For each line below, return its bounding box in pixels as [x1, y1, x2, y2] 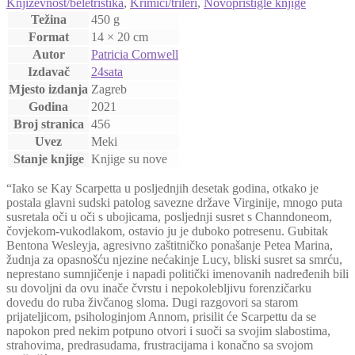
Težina [30, 12, 67, 26]
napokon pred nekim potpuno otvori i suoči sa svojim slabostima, [6, 323, 330, 338]
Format [28, 29, 69, 44]
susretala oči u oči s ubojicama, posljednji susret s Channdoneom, [6, 209, 332, 223]
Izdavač [27, 64, 70, 78]
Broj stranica [13, 116, 84, 131]
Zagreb [91, 82, 127, 96]
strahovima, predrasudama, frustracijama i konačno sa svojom [6, 338, 313, 352]
